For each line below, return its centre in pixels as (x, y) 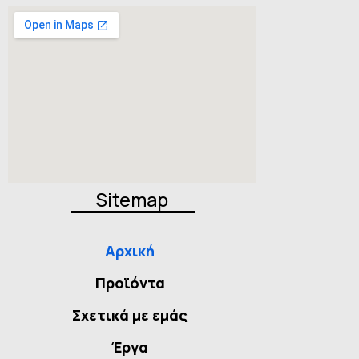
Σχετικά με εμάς (130, 315)
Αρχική (130, 251)
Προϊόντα (130, 283)
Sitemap (132, 199)
